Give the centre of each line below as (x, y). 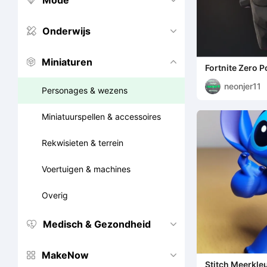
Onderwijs (66, 31)
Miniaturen (67, 62)
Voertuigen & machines (86, 169)
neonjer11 (243, 86)
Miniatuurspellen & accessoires (101, 117)
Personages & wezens (85, 90)
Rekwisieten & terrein (83, 143)
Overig (55, 195)
